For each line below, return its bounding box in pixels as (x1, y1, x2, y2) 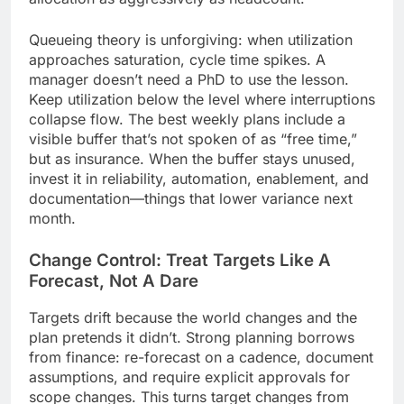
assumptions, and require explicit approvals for (29, 368, 350, 387)
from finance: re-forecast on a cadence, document (29, 348, 373, 367)
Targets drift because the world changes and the (29, 308, 357, 327)
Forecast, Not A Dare (29, 270, 198, 291)
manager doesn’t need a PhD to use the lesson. (29, 69, 349, 88)
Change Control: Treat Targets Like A (29, 249, 331, 271)
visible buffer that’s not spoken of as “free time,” (29, 129, 357, 148)
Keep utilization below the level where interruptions (29, 89, 375, 108)
